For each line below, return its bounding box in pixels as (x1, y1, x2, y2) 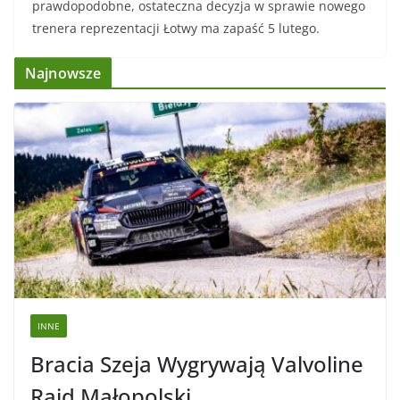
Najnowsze (25, 63, 102, 84)
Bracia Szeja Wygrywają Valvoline (30, 349, 363, 379)
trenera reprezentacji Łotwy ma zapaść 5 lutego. (32, 20, 320, 37)
